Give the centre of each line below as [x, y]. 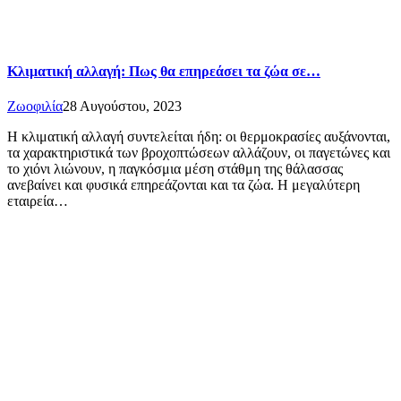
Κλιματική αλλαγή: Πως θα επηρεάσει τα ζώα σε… [164, 71]
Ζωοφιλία [35, 107]
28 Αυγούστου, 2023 [122, 107]
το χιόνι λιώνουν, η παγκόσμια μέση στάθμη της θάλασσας [175, 169]
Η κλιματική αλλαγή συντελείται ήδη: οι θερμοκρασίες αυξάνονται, [199, 137]
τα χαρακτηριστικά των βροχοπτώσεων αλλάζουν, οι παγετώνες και [199, 153]
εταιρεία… [38, 201]
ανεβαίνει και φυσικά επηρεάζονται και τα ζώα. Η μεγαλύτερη [183, 185]
